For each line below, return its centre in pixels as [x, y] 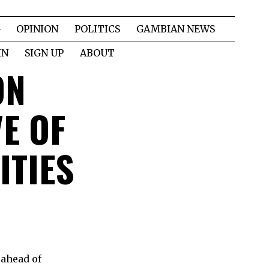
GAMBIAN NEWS [176, 29]
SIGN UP [44, 53]
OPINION [37, 29]
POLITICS [97, 29]
